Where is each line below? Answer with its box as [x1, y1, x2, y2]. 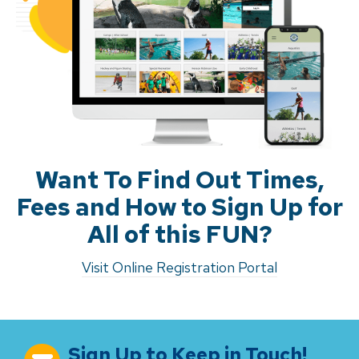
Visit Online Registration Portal [82, 257, 277, 276]
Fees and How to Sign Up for [16, 190, 343, 223]
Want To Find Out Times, [34, 163, 325, 196]
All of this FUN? [87, 217, 272, 250]
